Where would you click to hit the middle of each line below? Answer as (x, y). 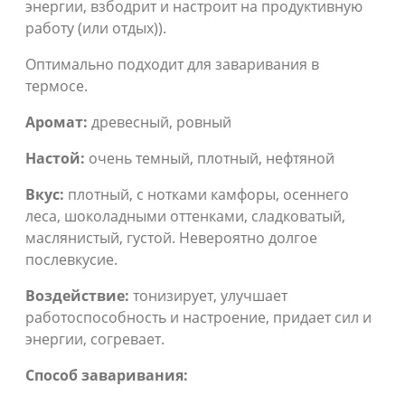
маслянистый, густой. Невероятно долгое (171, 237)
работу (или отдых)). (96, 28)
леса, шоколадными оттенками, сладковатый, (185, 216)
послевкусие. (71, 259)
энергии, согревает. (95, 339)
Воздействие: (77, 295)
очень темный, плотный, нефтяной (210, 158)
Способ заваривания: (107, 375)
